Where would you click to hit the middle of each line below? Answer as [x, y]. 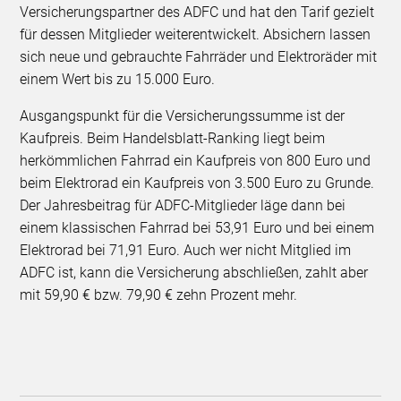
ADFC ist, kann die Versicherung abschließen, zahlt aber [194, 273]
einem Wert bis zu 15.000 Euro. [118, 80]
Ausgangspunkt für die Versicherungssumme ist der [183, 116]
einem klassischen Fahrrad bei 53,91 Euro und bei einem [197, 228]
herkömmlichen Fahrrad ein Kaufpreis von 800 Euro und [196, 161]
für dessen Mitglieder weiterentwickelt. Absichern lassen [196, 35]
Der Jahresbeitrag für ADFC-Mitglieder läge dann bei [183, 206]
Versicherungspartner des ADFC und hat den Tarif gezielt [197, 13]
